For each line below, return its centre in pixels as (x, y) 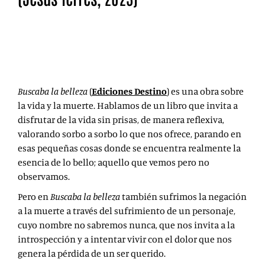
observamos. (44, 177)
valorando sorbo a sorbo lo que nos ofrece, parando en (130, 134)
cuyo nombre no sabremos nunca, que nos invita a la (126, 225)
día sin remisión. (52, 65)
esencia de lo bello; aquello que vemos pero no (114, 162)
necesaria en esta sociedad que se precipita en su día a (129, 51)
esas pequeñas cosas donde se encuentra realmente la (129, 148)
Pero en (34, 197)
